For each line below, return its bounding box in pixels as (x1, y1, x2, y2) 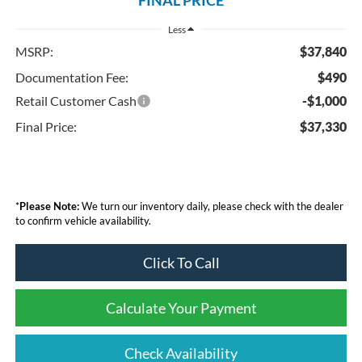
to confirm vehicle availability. (15, 214, 151, 228)
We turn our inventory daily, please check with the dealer (78, 200, 343, 213)
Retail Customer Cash (15, 93, 137, 109)
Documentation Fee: (15, 69, 128, 86)
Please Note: (19, 200, 79, 213)
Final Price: (15, 119, 77, 135)
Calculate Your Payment (105, 299, 257, 318)
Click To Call (142, 254, 220, 272)
